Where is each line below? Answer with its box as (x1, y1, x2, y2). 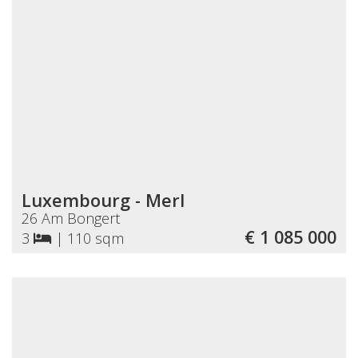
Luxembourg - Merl (22, 188, 185, 212)
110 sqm (67, 228, 124, 248)
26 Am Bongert (22, 208, 120, 228)
